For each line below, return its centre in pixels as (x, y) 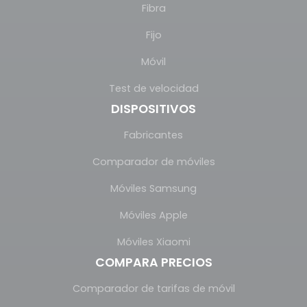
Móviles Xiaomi (153, 242)
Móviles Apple (153, 216)
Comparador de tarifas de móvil (153, 289)
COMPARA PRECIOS (153, 263)
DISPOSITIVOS (153, 109)
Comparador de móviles (153, 162)
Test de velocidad (153, 89)
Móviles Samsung (153, 189)
